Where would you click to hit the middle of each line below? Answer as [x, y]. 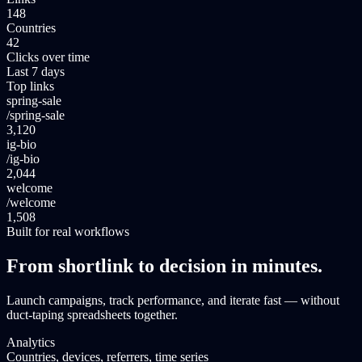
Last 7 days [36, 71]
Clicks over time [48, 57]
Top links [30, 86]
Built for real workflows [68, 231]
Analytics [31, 342]
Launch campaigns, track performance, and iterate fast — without [173, 300]
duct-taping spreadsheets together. [92, 314]
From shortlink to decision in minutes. [164, 265]
